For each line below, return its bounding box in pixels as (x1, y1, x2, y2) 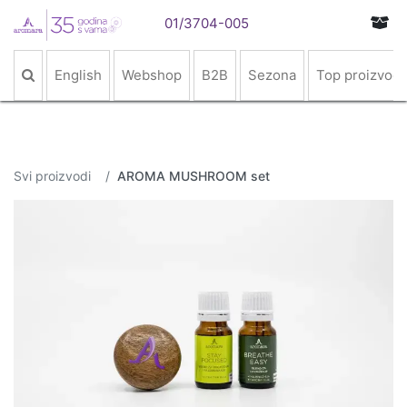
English (55, 66, 102, 84)
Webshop (122, 66, 182, 84)
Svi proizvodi (14, 168, 91, 184)
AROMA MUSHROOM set (117, 168, 270, 184)
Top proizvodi (316, 66, 404, 84)
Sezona (248, 66, 296, 84)
